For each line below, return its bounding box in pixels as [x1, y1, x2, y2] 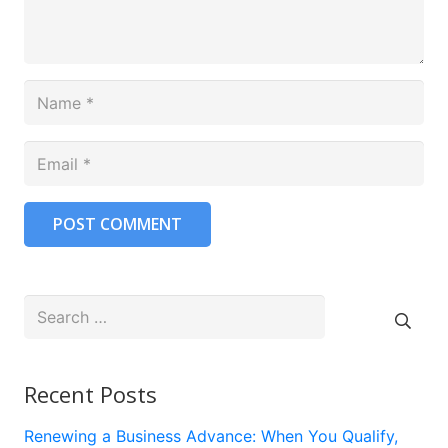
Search [23, 295, 75, 316]
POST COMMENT [52, 212, 182, 235]
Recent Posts [24, 379, 157, 410]
